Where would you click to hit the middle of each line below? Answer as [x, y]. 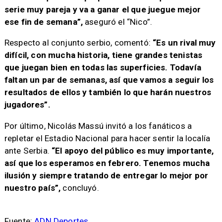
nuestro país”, [33, 188]
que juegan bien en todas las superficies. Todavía [103, 68]
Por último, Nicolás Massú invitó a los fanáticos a [98, 126]
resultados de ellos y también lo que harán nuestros [108, 92]
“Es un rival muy [184, 43]
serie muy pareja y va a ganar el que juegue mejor [102, 10]
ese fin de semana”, [44, 22]
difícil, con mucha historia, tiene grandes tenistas [103, 55]
